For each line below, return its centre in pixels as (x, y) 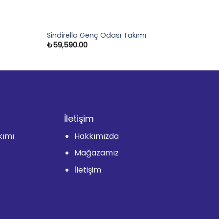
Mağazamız (97, 153)
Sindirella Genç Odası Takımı (96, 35)
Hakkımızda (97, 136)
